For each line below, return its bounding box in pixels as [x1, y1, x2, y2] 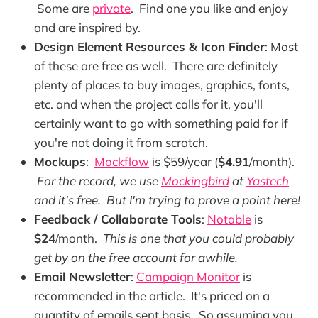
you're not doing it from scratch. [34, 134, 208, 150]
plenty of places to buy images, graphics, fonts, [34, 77, 290, 92]
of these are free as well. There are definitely [34, 57, 278, 73]
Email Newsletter [34, 268, 131, 284]
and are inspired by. [34, 19, 141, 35]
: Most [265, 38, 298, 54]
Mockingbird [161, 172, 229, 188]
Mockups [34, 153, 86, 169]
